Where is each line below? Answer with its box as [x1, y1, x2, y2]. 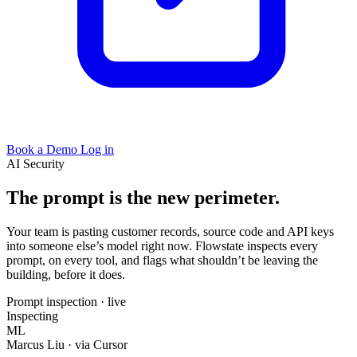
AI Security [6, 157, 65, 171]
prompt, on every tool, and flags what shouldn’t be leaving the [6, 253, 318, 267]
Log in [80, 143, 114, 157]
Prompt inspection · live [6, 295, 126, 308]
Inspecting [6, 309, 58, 323]
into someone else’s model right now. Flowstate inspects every [6, 239, 318, 253]
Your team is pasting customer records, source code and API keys [6, 225, 334, 238]
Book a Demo [6, 143, 80, 157]
